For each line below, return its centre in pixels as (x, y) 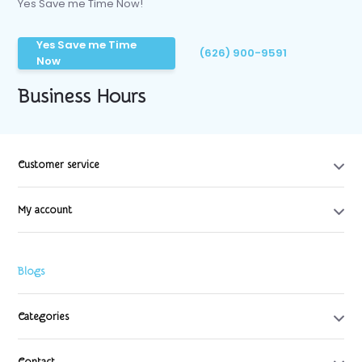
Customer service (59, 165)
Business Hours (82, 97)
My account (45, 210)
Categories (44, 317)
